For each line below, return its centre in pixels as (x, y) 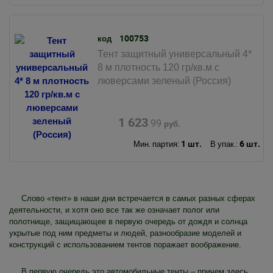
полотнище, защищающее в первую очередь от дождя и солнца (128, 221)
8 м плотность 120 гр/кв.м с (158, 68)
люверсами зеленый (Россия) (164, 81)
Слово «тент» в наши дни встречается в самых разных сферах (138, 198)
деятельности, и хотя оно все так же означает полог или (114, 210)
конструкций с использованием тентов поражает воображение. (125, 244)
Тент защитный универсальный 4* (174, 54)
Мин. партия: (157, 144)
